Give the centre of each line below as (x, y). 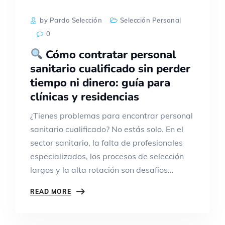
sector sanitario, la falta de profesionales (106, 142)
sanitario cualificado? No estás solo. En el (107, 129)
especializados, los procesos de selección (107, 156)
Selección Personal (150, 20)
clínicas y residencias (85, 97)
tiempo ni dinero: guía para (100, 83)
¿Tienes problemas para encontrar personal (111, 115)
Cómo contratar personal (109, 54)
